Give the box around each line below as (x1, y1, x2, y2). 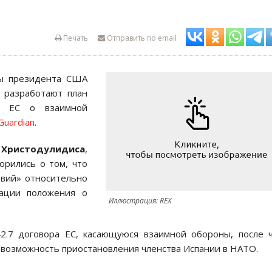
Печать (61, 33, 88, 43)
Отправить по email (105, 33, 177, 43)
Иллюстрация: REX (109, 195, 171, 206)
